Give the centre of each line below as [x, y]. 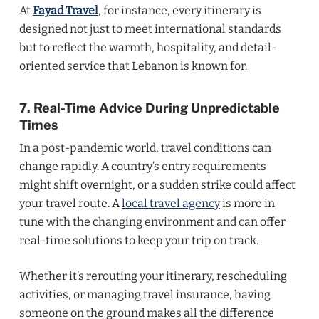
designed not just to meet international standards [150, 29]
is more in [247, 203]
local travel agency [171, 203]
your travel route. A [70, 203]
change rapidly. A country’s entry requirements [142, 166]
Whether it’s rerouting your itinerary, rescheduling [153, 276]
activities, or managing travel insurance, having [145, 294]
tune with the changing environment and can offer [152, 222]
